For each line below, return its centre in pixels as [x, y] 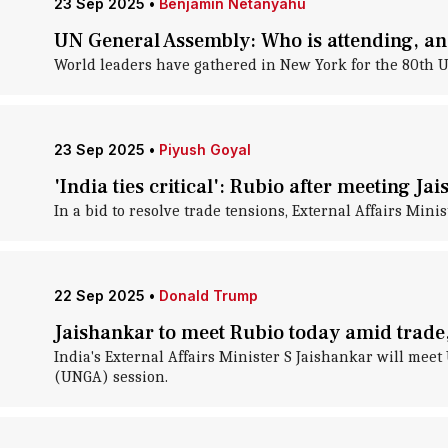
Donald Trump [208, 295]
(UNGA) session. [110, 377]
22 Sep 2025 [99, 295]
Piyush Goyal [204, 149]
